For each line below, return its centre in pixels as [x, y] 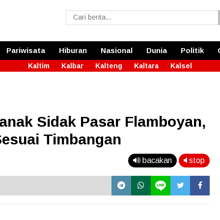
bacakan [156, 160]
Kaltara [146, 66]
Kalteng [109, 66]
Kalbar [72, 66]
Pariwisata [26, 50]
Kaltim [39, 66]
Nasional [117, 50]
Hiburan [73, 50]
